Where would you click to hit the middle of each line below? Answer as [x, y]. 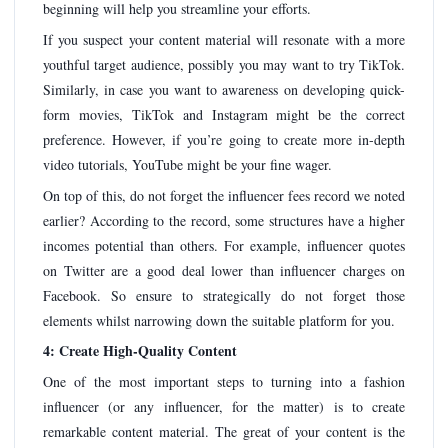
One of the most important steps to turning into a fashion [224, 381]
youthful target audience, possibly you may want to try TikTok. [224, 65]
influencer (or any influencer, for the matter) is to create [224, 406]
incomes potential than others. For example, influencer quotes [224, 245]
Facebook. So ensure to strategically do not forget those [224, 295]
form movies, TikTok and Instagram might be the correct [224, 115]
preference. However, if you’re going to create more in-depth [224, 140]
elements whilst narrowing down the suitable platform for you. [219, 320]
